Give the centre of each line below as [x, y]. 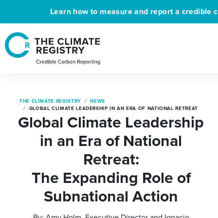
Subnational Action [111, 196]
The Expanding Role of [111, 178]
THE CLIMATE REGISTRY [50, 101]
